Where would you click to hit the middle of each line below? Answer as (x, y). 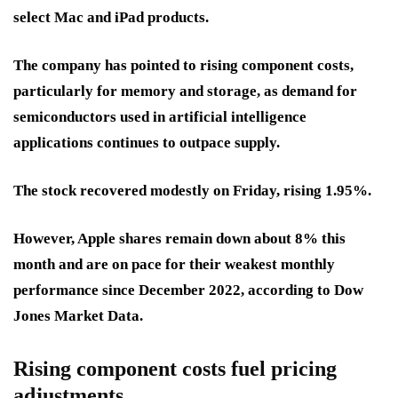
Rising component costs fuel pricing (175, 369)
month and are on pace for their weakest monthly (174, 265)
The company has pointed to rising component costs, (183, 66)
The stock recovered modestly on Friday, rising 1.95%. (192, 191)
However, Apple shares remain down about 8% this (179, 239)
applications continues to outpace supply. (147, 143)
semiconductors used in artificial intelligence (160, 117)
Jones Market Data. (78, 316)
